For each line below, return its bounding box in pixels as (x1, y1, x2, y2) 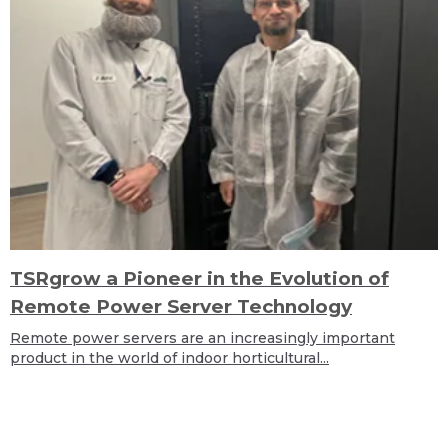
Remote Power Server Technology (10, 294, 352, 318)
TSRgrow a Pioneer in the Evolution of (10, 266, 389, 290)
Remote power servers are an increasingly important (10, 328, 395, 347)
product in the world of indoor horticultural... (10, 348, 329, 367)
